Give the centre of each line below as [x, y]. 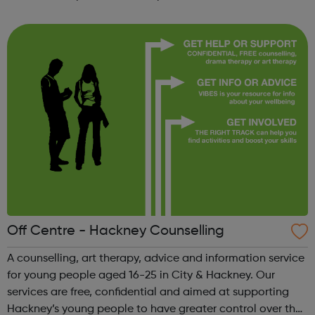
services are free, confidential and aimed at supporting [148, 293]
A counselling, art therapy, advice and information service [156, 259]
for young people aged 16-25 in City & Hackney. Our [141, 276]
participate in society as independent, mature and [137, 12]
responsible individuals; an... [79, 29]
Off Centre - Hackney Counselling [116, 232]
